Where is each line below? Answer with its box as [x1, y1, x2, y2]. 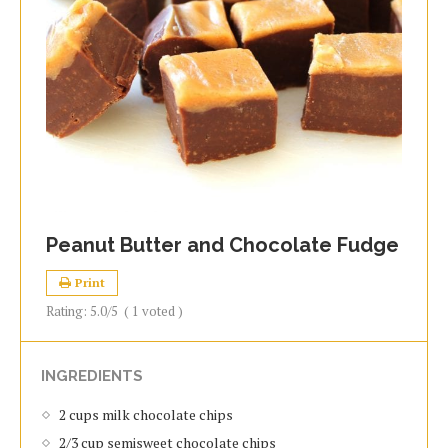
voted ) [139, 302, 183, 321]
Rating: [46, 302, 90, 321]
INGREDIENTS [41, 367, 143, 386]
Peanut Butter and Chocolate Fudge [46, 233, 399, 258]
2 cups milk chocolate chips [59, 405, 233, 425]
